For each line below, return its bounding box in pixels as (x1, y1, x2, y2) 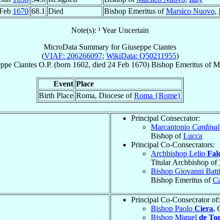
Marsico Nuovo (165, 6, 215, 15)
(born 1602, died (52, 60, 108, 69)
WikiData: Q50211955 (106, 51, 176, 60)
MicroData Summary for (44, 42, 122, 51)
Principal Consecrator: (131, 113, 200, 122)
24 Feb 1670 (108, 60, 147, 69)
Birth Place (39, 91, 73, 100)
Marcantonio (151, 122, 192, 131)
